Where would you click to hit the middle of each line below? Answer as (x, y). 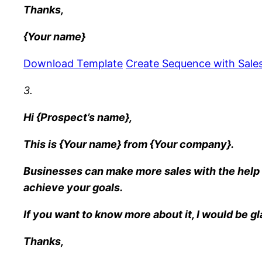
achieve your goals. (73, 187)
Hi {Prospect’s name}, (78, 117)
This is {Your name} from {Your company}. (129, 144)
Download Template (73, 63)
